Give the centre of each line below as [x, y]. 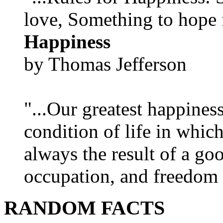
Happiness [67, 41]
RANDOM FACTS [84, 208]
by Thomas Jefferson [105, 64]
